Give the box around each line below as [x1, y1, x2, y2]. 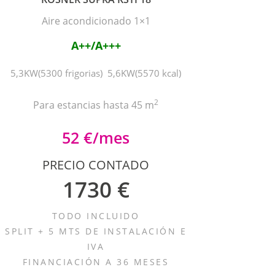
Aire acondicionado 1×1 [41, 14, 150, 28]
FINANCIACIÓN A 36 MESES [22, 256, 169, 268]
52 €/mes [62, 127, 130, 148]
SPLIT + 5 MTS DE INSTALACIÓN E [5, 225, 187, 237]
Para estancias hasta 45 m [33, 98, 154, 112]
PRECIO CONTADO [42, 157, 149, 173]
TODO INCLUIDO [52, 210, 140, 222]
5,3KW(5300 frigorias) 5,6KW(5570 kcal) [10, 67, 181, 79]
